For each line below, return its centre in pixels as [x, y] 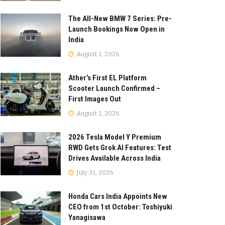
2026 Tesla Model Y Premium [115, 137]
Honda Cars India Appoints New [118, 196]
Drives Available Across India [115, 158]
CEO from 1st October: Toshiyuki [120, 207]
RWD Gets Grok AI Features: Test [120, 147]
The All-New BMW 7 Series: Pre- [120, 18]
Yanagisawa [87, 217]
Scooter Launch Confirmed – [114, 88]
